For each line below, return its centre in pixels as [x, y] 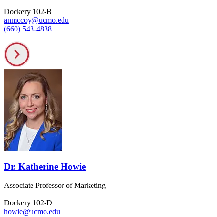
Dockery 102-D [28, 203]
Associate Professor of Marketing [55, 186]
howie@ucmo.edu [32, 212]
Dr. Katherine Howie [45, 167]
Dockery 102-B [28, 11]
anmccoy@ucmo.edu [36, 20]
